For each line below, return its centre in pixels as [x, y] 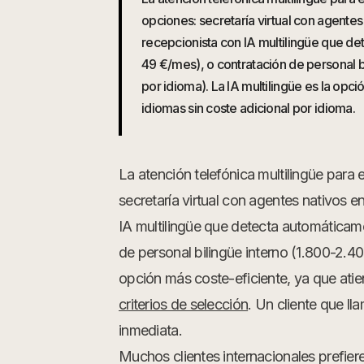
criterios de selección [184, 304]
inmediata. [150, 330]
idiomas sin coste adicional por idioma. [248, 108]
